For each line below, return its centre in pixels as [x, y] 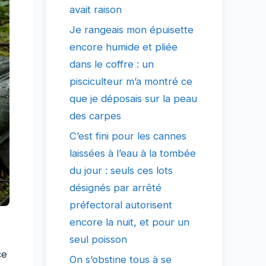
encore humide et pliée [123, 47]
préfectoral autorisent [121, 205]
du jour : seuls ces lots [121, 171]
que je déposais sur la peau [133, 99]
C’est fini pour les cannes [128, 136]
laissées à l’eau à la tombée [133, 153]
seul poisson [98, 240]
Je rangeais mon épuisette [132, 30]
